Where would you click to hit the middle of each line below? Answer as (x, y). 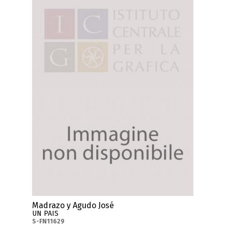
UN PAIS (46, 213)
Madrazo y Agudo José (73, 205)
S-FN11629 (49, 221)
